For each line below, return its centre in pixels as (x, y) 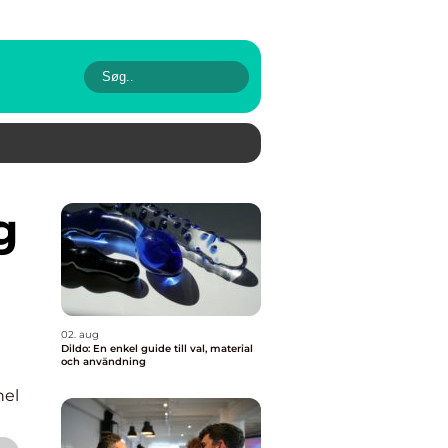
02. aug (80, 334)
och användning (103, 361)
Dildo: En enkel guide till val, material (157, 348)
